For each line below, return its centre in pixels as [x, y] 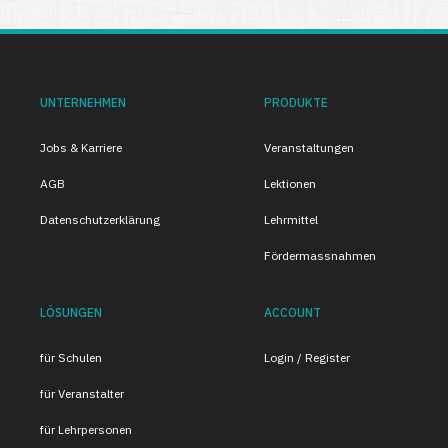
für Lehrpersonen [86, 429]
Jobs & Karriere [81, 147]
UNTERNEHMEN [83, 102]
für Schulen [71, 357]
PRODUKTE [296, 102]
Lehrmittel [291, 219]
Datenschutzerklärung [100, 219]
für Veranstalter [82, 393]
